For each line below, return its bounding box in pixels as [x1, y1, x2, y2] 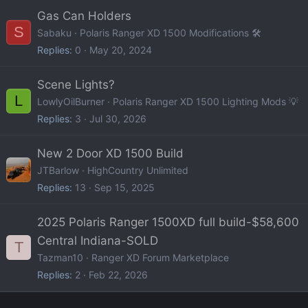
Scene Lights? [37, 77, 115, 91]
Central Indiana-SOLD [37, 233, 158, 247]
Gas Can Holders [37, 8, 131, 23]
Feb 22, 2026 [89, 268, 148, 280]
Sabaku [37, 26, 71, 38]
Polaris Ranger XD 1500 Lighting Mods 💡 [113, 95, 298, 107]
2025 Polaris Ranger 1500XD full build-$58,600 [37, 214, 299, 229]
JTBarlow [37, 164, 79, 176]
